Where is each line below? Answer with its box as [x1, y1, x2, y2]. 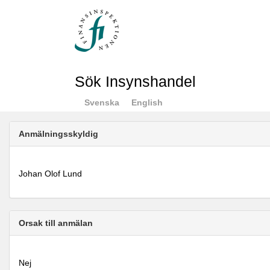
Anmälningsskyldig [19, 129, 98, 139]
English [131, 98, 163, 107]
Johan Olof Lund [19, 169, 82, 178]
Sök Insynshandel [74, 74, 196, 90]
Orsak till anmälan [19, 218, 93, 228]
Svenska [84, 98, 119, 107]
